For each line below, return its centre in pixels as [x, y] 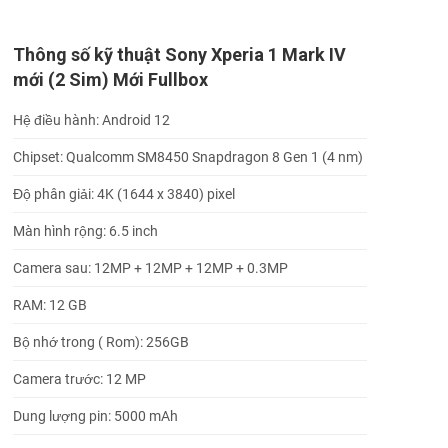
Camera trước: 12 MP [79, 378]
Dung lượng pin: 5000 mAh [95, 415]
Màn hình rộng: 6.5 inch [85, 230]
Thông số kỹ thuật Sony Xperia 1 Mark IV [179, 54]
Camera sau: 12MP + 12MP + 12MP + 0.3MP [150, 267]
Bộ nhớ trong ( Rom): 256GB [101, 341]
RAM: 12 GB [50, 304]
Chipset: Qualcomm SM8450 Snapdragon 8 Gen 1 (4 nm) [188, 156]
